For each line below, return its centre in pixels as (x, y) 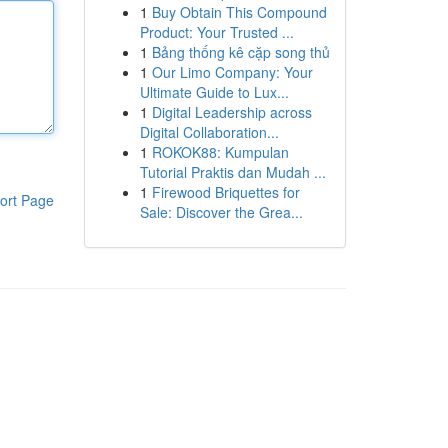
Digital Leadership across (231, 112)
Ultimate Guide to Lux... (214, 92)
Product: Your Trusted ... (216, 32)
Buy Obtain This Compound (239, 12)
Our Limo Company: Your (232, 72)
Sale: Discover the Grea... (221, 212)
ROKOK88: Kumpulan (220, 152)
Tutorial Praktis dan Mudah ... (232, 172)
